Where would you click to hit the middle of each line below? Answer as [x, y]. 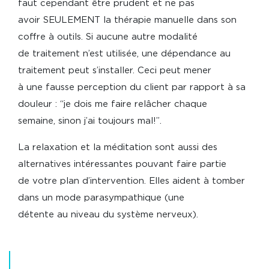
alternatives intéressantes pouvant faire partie [122, 165]
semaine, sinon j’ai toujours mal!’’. [90, 121]
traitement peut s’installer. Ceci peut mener [115, 71]
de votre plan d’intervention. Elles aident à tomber [131, 181]
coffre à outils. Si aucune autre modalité [108, 37]
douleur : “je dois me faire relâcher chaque [113, 104]
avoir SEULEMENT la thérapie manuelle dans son [127, 20]
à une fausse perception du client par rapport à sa [132, 88]
